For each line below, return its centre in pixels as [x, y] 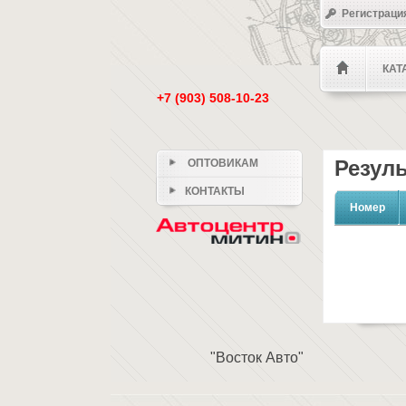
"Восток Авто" [256, 357]
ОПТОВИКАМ [221, 163]
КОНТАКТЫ [214, 191]
